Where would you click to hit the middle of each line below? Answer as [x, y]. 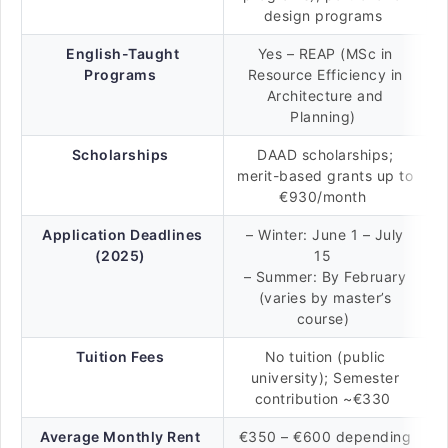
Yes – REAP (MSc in [325, 53]
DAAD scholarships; [325, 154]
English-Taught [122, 53]
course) [325, 318]
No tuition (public [325, 356]
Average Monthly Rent [120, 436]
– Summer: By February [325, 276]
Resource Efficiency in [325, 74]
